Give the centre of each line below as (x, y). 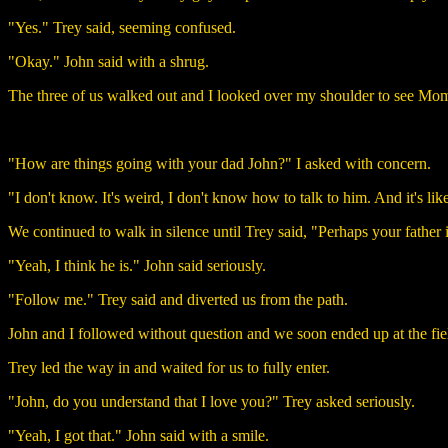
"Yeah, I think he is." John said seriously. (137, 265)
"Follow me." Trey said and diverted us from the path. (178, 299)
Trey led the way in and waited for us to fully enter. (169, 367)
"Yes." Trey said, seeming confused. (122, 27)
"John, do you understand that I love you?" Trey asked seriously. (211, 401)
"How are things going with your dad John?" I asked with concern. (219, 163)
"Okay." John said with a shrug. (108, 61)
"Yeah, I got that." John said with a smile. (138, 435)
